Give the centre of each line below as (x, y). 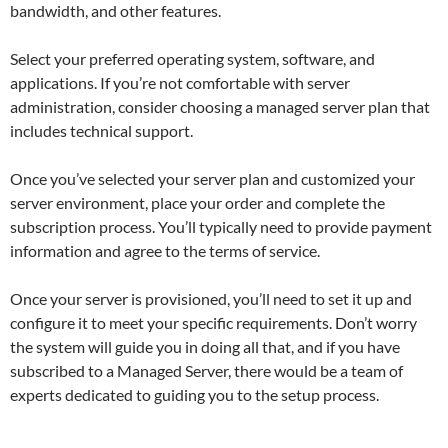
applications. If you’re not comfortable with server (180, 82)
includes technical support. (101, 130)
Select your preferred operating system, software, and (192, 58)
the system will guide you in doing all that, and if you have (205, 346)
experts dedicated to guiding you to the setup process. (194, 394)
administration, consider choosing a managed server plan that (220, 106)
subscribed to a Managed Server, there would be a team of (206, 370)
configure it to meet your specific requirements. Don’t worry (213, 322)
